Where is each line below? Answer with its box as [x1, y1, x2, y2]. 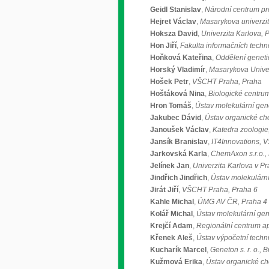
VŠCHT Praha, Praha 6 [182, 186, 258, 194]
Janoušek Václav [150, 125, 209, 134]
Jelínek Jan [150, 162, 189, 170]
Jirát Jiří [150, 186, 178, 194]
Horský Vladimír [150, 65, 205, 74]
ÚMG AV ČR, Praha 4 [198, 198, 267, 206]
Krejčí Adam [150, 222, 193, 230]
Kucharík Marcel [150, 246, 207, 254]
